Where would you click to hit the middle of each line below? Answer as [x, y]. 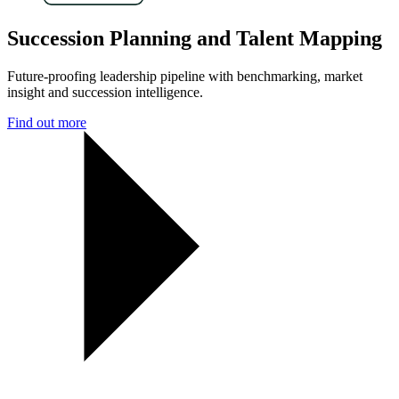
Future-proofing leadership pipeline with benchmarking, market [185, 76]
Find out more [47, 122]
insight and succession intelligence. [105, 92]
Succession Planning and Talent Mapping [195, 38]
